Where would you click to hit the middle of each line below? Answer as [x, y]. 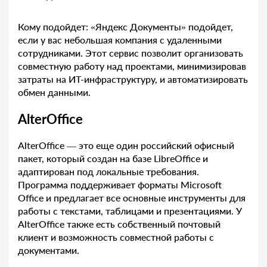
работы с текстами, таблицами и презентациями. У [130, 211]
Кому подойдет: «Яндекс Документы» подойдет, [125, 27]
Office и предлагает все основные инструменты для [132, 198]
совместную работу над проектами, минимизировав [132, 66]
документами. [49, 250]
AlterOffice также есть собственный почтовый [119, 224]
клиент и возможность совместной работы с [116, 237]
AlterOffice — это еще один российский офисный [126, 145]
